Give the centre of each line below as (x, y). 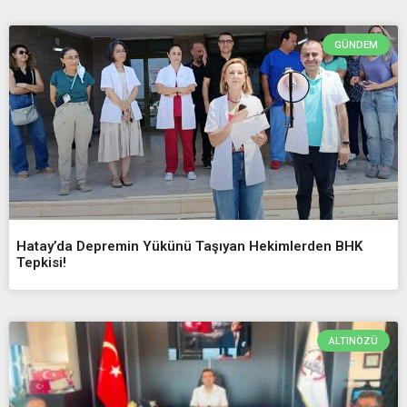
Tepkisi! (41, 262)
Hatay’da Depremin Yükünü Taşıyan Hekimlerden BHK (189, 246)
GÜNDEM (356, 45)
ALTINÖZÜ (353, 341)
